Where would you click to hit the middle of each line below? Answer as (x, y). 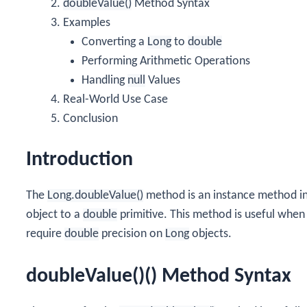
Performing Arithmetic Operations (166, 61)
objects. (210, 234)
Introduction (79, 160)
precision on (132, 234)
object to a (54, 214)
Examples (87, 23)
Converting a (114, 42)
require (45, 234)
